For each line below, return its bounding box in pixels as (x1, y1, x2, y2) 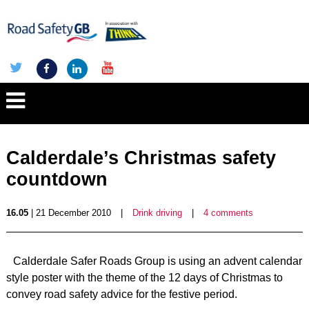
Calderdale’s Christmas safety (6, 148, 276, 168)
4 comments (203, 208, 253, 218)
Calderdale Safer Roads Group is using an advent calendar (12, 255, 302, 267)
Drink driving (132, 208, 182, 218)
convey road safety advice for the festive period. (6, 288, 237, 300)
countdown (6, 169, 108, 190)
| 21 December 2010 (28, 208, 111, 218)
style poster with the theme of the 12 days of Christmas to (6, 272, 283, 283)
